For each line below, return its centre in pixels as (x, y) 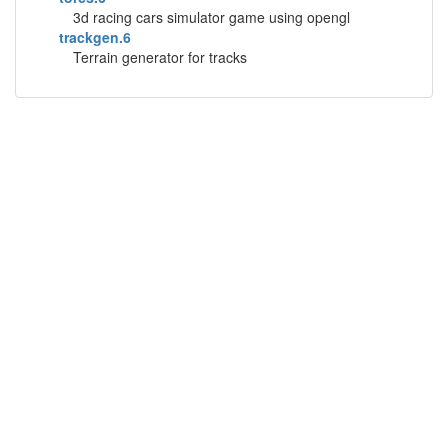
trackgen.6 (95, 37)
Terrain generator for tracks (160, 57)
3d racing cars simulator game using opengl (211, 17)
